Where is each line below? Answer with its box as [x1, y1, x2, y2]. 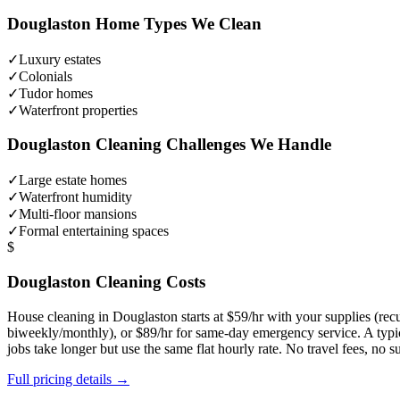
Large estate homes [19, 172, 127, 188]
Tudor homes [19, 85, 93, 101]
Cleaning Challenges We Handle [91, 135, 331, 154]
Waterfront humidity [19, 189, 132, 205]
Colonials [19, 68, 72, 84]
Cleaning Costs [91, 271, 205, 291]
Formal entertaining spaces [19, 223, 169, 239]
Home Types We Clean [91, 14, 262, 34]
